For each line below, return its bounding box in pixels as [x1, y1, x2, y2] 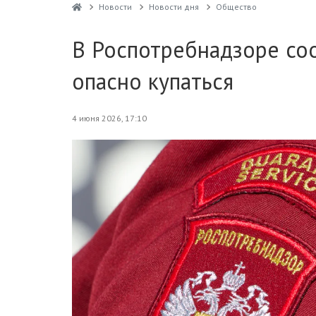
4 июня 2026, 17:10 [72, 113, 147, 123]
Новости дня [148, 1, 199, 12]
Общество [215, 1, 257, 12]
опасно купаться [72, 66, 233, 96]
